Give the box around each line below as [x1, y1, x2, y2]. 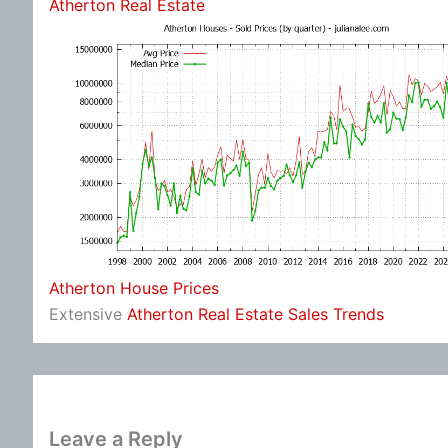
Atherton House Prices [49, 278, 219, 299]
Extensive [49, 303, 127, 324]
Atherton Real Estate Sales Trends [127, 303, 384, 324]
